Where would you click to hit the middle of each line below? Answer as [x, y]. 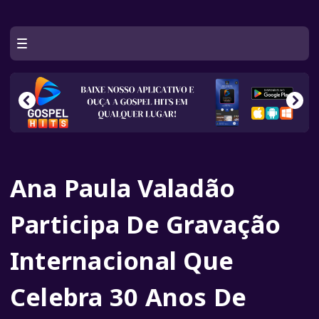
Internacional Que [122, 260]
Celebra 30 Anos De [129, 297]
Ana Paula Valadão [123, 188]
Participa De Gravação [146, 224]
